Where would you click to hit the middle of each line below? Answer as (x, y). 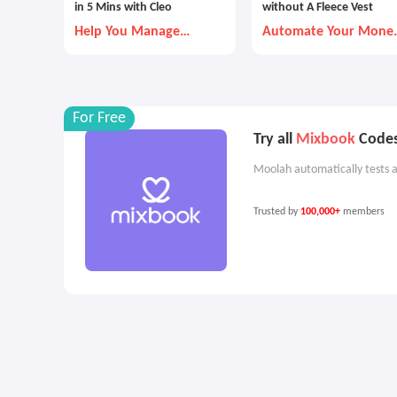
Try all (275, 140)
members (364, 212)
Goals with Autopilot (325, 47)
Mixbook (326, 140)
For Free (99, 118)
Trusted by (277, 212)
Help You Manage (127, 32)
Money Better (116, 47)
